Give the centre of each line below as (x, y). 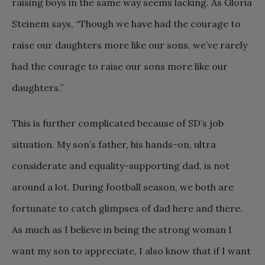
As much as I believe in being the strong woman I (122, 230)
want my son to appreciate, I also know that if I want (131, 251)
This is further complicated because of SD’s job (118, 123)
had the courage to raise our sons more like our (120, 66)
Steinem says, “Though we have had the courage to (126, 24)
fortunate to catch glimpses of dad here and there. (127, 208)
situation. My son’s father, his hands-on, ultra (114, 144)
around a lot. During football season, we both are (123, 187)
